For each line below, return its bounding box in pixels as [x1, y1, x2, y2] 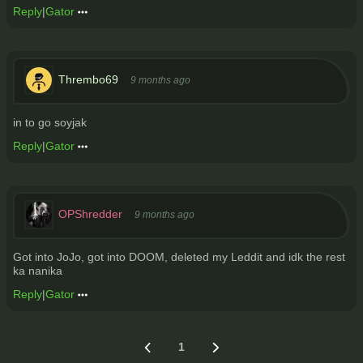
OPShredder [58, 207, 122, 220]
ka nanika [13, 264, 62, 277]
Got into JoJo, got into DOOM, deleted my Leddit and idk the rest [13, 250, 345, 263]
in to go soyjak [13, 116, 87, 129]
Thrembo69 [58, 72, 118, 86]
